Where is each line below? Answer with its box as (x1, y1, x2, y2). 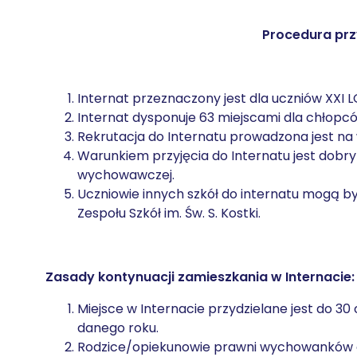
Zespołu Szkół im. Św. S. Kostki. (77, 204, 261, 222)
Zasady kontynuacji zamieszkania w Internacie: (45, 268, 355, 286)
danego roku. (77, 319, 159, 337)
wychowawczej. (77, 166, 175, 184)
